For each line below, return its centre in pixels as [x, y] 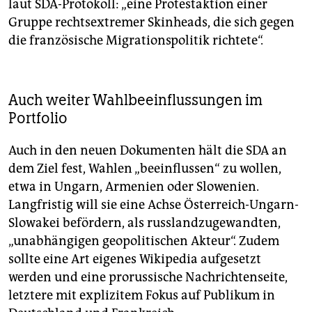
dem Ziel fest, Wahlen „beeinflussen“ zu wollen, [145, 169]
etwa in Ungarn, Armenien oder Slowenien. [134, 187]
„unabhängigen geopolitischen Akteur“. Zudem [144, 241]
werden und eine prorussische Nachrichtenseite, [148, 278]
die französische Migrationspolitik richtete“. [136, 41]
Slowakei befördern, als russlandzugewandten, [145, 223]
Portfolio [38, 118]
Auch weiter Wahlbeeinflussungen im [135, 100]
